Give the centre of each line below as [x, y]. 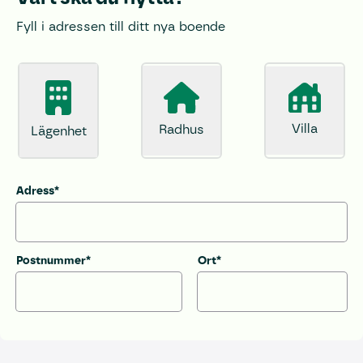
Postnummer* [53, 260]
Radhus [181, 129]
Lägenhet [58, 130]
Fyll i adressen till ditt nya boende [121, 26]
